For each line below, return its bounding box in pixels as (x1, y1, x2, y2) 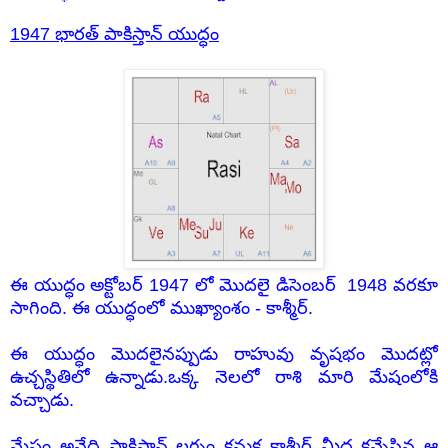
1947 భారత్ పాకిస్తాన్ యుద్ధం (10, 24, 219, 45)
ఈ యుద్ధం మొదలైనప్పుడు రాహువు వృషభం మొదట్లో (10, 344, 438, 365)
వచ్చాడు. (10, 390, 74, 411)
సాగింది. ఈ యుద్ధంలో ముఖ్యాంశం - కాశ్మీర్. (10, 298, 313, 319)
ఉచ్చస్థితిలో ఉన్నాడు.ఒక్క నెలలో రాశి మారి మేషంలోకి (10, 367, 438, 388)
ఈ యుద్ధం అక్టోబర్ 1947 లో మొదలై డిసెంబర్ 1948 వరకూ (10, 275, 438, 296)
